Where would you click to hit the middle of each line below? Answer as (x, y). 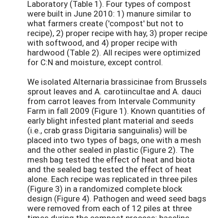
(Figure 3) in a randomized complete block (105, 189)
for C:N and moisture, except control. (95, 62)
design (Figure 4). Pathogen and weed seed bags (117, 199)
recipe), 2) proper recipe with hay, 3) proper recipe (117, 33)
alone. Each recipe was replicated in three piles (112, 179)
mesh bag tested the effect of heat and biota (111, 160)
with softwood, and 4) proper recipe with (102, 43)
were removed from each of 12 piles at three (109, 208)
